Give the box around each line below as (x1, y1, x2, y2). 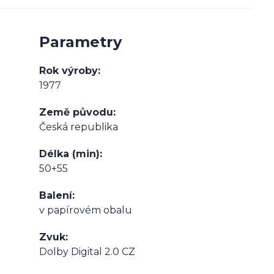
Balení (39, 190, 72, 201)
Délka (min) (39, 148, 100, 160)
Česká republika (39, 121, 118, 133)
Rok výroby (39, 65, 98, 76)
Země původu (39, 106, 113, 118)
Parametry (39, 33, 122, 51)
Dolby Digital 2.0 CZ (39, 246, 135, 257)
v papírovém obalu (39, 204, 132, 216)
